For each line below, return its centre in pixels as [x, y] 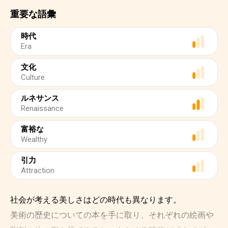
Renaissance [42, 108]
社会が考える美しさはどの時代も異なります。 [96, 200]
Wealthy [34, 139]
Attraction [38, 170]
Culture [33, 77]
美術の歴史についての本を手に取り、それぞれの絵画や [112, 215]
